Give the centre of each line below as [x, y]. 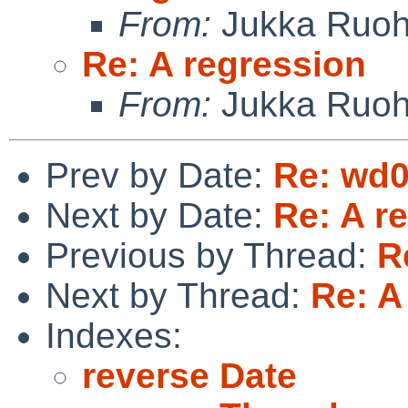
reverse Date [189, 375]
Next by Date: [159, 215]
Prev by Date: [159, 175]
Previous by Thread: [211, 255]
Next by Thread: [178, 295]
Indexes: [114, 335]
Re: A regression [224, 64]
